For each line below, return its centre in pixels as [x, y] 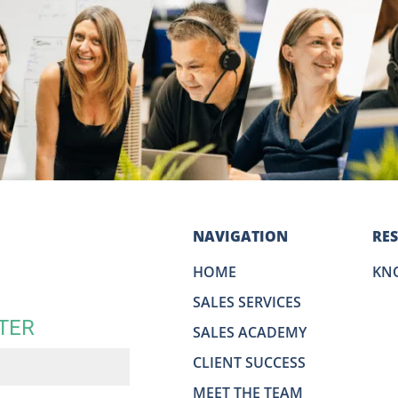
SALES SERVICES [247, 302]
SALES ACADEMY [250, 332]
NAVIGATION [240, 236]
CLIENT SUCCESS [249, 362]
